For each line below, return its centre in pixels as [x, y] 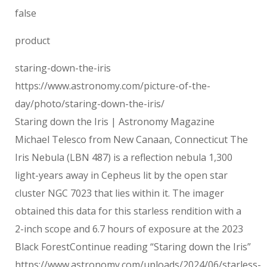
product [32, 41]
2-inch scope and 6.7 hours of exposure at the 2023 [129, 229]
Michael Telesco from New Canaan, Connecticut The [131, 140]
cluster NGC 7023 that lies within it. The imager [119, 193]
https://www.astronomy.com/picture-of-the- [113, 86]
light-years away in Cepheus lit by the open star [121, 176]
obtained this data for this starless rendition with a [128, 211]
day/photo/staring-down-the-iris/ [90, 104]
